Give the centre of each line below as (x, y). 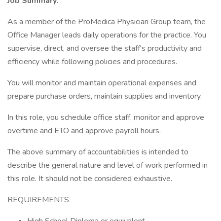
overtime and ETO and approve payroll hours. (84, 131)
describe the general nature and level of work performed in (108, 165)
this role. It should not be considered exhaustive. (90, 179)
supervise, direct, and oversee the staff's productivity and (105, 48)
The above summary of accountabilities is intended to (98, 152)
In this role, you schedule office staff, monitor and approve (106, 117)
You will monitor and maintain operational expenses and (102, 83)
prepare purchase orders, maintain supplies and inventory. (105, 96)
